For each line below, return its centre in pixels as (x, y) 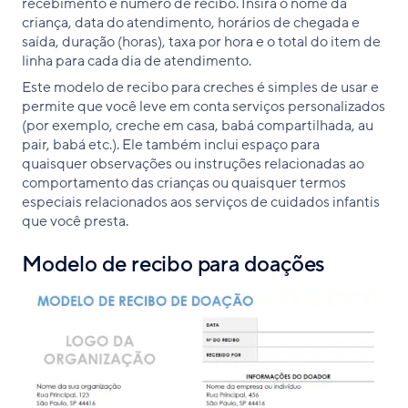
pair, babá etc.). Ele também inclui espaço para (171, 144)
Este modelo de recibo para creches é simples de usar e (200, 87)
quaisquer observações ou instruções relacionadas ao (193, 163)
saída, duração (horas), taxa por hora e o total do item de (201, 41)
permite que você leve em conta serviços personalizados (204, 106)
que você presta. (75, 221)
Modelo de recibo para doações (173, 264)
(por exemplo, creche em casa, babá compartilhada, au (198, 125)
